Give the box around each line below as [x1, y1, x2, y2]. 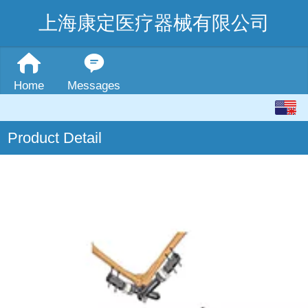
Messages [67, 79, 120, 93]
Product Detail [8, 129, 102, 147]
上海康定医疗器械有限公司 [38, 12, 269, 34]
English [218, 100, 263, 115]
